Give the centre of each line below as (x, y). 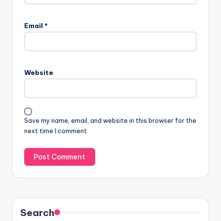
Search (37, 213)
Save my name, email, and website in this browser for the (110, 120)
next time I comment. (56, 131)
